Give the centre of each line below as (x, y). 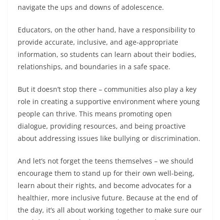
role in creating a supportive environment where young (109, 101)
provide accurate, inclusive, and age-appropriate (98, 42)
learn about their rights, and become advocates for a (105, 185)
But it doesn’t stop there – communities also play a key (107, 89)
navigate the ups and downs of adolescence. (91, 7)
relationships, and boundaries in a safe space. (94, 66)
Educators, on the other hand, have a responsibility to (106, 29)
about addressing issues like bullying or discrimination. (109, 138)
